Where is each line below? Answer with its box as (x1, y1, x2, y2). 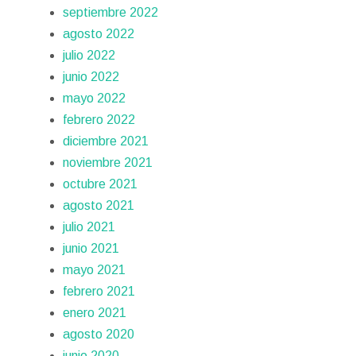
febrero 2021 (63, 284, 136, 298)
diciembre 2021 (63, 133, 149, 148)
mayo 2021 (63, 262, 126, 277)
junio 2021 (63, 241, 120, 255)
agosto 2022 (63, 26, 135, 41)
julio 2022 (63, 48, 116, 62)
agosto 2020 (63, 327, 135, 341)
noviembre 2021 (63, 155, 153, 169)
